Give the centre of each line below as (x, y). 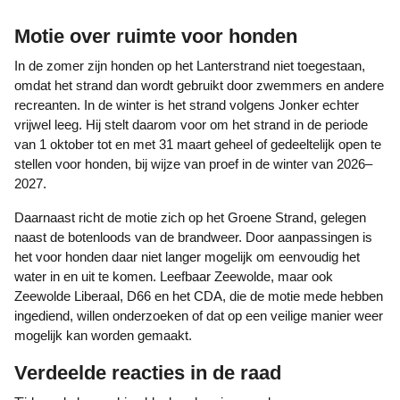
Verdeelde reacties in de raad (148, 373)
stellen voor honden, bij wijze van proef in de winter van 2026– (193, 164)
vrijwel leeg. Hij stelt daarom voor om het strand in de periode (191, 125)
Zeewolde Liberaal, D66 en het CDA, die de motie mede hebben (199, 296)
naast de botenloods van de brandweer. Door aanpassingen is (193, 237)
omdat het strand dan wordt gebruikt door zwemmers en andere (199, 85)
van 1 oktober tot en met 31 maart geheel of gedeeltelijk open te (198, 144)
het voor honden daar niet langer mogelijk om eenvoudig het (187, 257)
